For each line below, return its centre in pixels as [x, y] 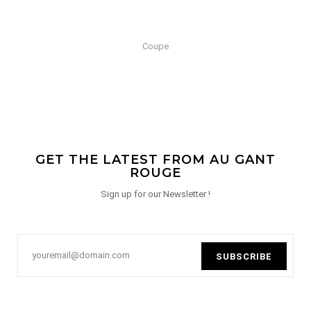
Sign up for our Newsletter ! [155, 194]
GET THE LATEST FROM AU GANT [155, 159]
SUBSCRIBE [244, 256]
